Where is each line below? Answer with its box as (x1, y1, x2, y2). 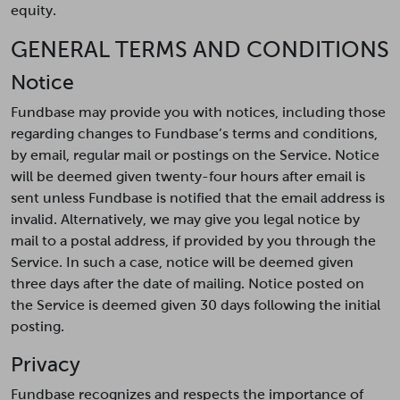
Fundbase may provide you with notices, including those (11, 104, 386, 120)
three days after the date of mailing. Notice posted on (11, 276, 364, 291)
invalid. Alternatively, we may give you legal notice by (11, 212, 360, 227)
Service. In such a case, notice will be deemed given (11, 254, 354, 270)
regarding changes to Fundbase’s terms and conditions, (11, 126, 378, 141)
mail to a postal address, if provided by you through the (11, 233, 376, 248)
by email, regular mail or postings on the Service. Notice (11, 147, 379, 162)
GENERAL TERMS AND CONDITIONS (11, 37, 389, 62)
